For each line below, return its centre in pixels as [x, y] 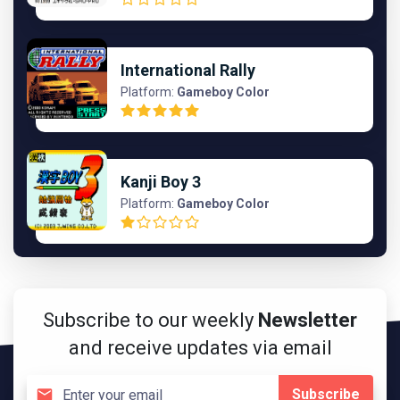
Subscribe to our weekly [150, 320]
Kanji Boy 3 [161, 181]
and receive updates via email [200, 348]
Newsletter [308, 320]
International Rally [188, 70]
